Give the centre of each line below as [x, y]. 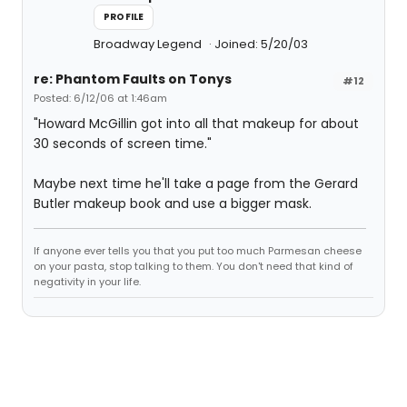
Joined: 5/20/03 [261, 44]
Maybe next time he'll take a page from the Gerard [196, 184]
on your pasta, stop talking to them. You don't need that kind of [194, 266]
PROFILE [124, 17]
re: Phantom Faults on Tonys [133, 79]
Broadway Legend [149, 44]
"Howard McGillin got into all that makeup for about [196, 124]
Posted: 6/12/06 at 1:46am [100, 98]
